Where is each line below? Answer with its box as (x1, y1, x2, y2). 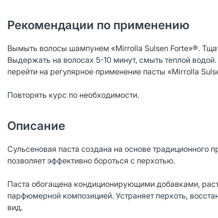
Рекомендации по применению (7, 18, 189, 32)
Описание (7, 119, 65, 133)
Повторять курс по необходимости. (7, 90, 139, 100)
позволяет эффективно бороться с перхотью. (7, 156, 175, 165)
